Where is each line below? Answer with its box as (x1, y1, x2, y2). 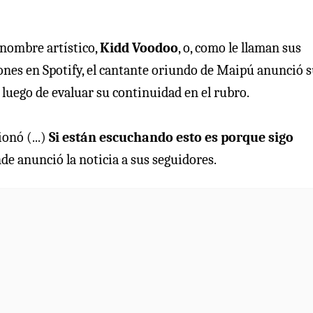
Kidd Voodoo (100, 40, 178, 57)
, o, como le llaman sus (178, 40, 301, 57)
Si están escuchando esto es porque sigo (49, 129, 293, 146)
